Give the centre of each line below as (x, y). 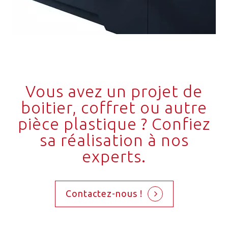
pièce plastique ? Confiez (114, 124)
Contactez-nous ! (104, 193)
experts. (114, 156)
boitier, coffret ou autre (114, 108)
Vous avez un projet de (114, 91)
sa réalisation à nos (114, 140)
